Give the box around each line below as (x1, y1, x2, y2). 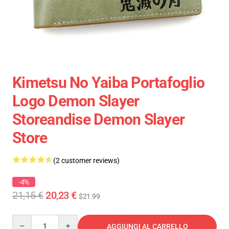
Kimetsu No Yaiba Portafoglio (12, 74, 204, 91)
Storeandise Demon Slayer (12, 110, 185, 128)
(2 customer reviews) (53, 156, 120, 165)
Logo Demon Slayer (12, 92, 140, 110)
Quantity (12, 215, 40, 223)
